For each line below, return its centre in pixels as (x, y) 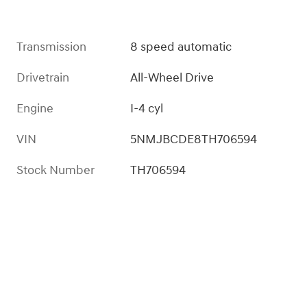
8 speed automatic (181, 47)
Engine (35, 109)
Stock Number (56, 171)
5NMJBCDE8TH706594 (194, 140)
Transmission (51, 47)
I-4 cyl (147, 109)
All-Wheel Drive (172, 78)
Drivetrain (43, 78)
